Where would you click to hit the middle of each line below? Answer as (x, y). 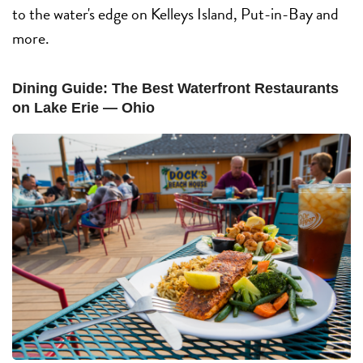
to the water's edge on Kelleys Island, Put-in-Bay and (175, 14)
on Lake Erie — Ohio (83, 108)
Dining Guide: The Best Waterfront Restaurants (175, 89)
